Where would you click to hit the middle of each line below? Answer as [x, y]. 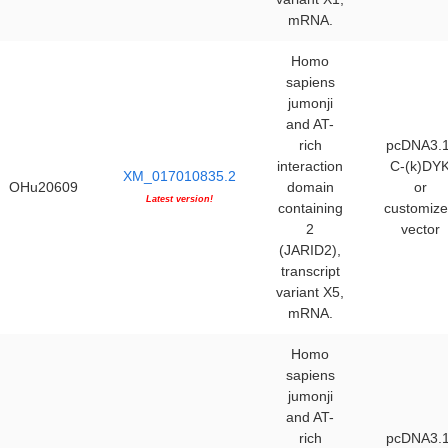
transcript [310, 271]
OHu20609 [43, 187]
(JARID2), [310, 250]
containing [310, 208]
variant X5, [310, 292]
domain [310, 187]
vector [420, 229]
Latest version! [179, 199]
